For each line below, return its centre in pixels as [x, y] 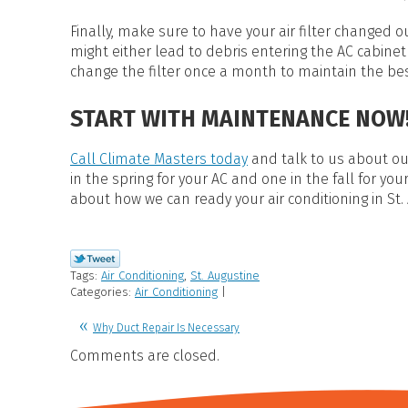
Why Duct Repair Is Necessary [166, 327]
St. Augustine [225, 275]
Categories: [102, 291]
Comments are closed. [145, 355]
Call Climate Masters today [159, 159]
